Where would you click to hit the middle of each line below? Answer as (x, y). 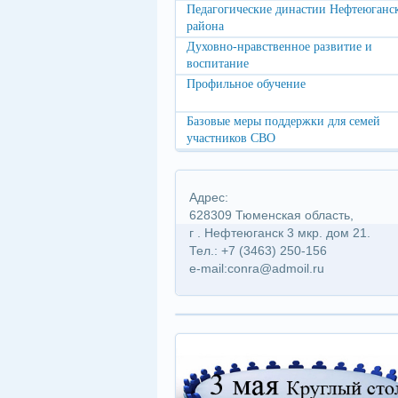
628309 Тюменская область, (271, 215)
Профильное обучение (246, 84)
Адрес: (209, 197)
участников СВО (231, 138)
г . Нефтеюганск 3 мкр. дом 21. (280, 233)
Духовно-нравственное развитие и (279, 47)
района (205, 26)
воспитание (218, 64)
